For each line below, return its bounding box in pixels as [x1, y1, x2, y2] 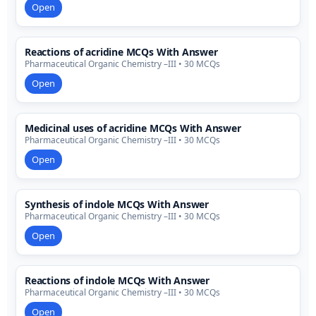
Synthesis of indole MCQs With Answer [25, 197, 209, 212]
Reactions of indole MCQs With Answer [25, 274, 209, 288]
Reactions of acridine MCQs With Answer [25, 45, 218, 59]
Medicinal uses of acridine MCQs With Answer [25, 121, 241, 135]
